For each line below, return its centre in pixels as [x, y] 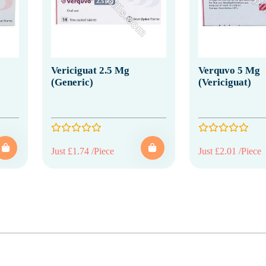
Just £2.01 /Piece [229, 151]
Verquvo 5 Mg [229, 70]
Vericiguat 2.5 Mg [90, 70]
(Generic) [72, 82]
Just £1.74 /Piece [83, 151]
